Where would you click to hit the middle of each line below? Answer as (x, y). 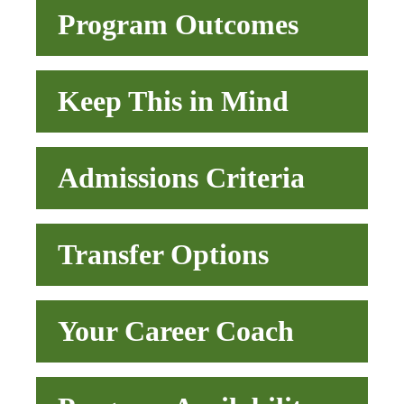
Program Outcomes (178, 25)
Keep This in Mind (173, 101)
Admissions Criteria (181, 178)
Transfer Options (163, 255)
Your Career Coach (176, 331)
